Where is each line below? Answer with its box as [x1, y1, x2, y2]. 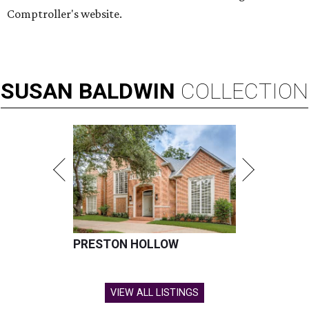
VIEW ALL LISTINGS [110, 287, 199, 299]
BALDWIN [79, 78, 175, 105]
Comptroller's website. [7, 7, 122, 21]
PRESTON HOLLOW [73, 237, 179, 252]
